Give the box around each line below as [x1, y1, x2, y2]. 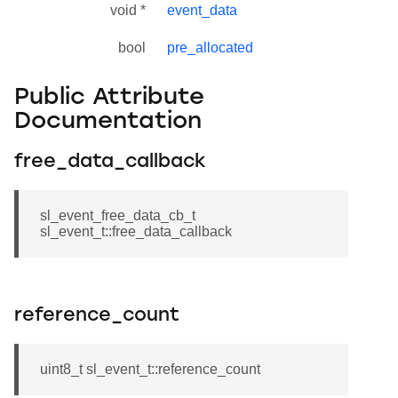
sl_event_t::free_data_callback [40, 224, 232, 240]
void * [110, 3, 146, 19]
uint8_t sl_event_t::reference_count [40, 362, 260, 378]
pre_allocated [167, 40, 253, 56]
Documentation [14, 109, 202, 134]
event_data [167, 3, 237, 19]
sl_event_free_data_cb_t [40, 208, 195, 224]
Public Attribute [14, 85, 204, 110]
